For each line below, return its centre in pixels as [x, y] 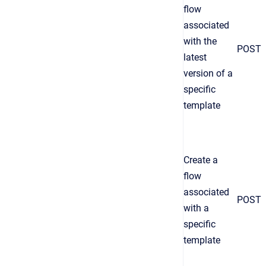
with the [200, 41]
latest [195, 57]
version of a [208, 73]
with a [196, 208]
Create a [201, 160]
